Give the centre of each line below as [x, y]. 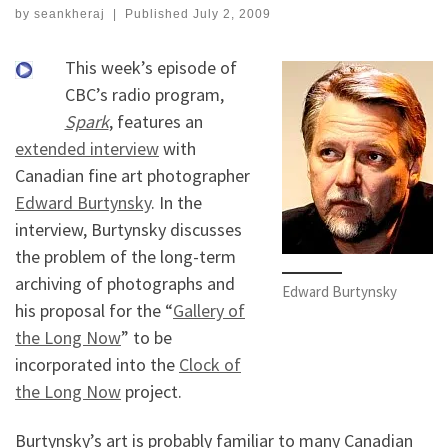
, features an [155, 121]
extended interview [87, 148]
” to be [146, 337]
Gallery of [209, 310]
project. [151, 391]
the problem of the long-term [125, 256]
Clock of [210, 364]
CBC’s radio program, [144, 94]
